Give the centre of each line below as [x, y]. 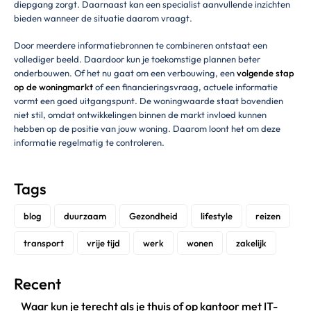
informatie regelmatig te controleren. [89, 143]
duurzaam [85, 216]
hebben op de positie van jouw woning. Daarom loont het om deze [147, 129]
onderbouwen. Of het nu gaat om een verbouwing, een [125, 73]
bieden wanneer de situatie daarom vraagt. [103, 18]
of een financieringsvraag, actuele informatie [185, 87]
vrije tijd [103, 243]
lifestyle [217, 216]
